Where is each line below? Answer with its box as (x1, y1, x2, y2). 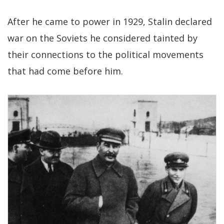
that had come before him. (7, 65, 123, 77)
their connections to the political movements (7, 48, 203, 61)
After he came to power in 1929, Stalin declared (7, 15, 212, 28)
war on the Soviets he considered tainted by (7, 32, 197, 44)
